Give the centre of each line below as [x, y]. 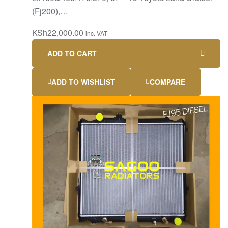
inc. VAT [96, 33]
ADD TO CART [72, 54]
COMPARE [167, 82]
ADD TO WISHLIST [83, 82]
